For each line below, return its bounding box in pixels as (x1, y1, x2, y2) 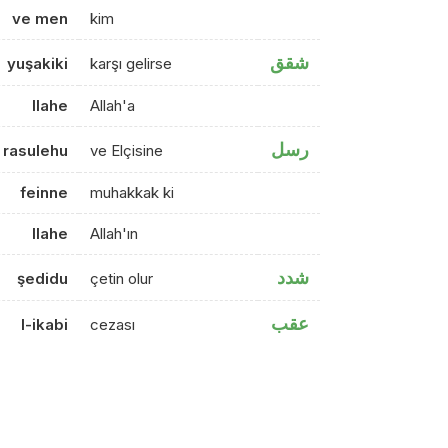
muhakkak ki (90, 183, 175, 202)
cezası (90, 315, 136, 334)
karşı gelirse (90, 54, 173, 73)
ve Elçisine (90, 141, 164, 160)
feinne (19, 183, 68, 202)
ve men (11, 9, 68, 28)
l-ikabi (20, 315, 68, 334)
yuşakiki (6, 54, 68, 73)
